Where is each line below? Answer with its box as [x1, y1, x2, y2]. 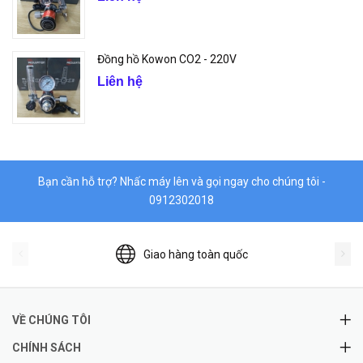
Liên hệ [97, 75, 143, 88]
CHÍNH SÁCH [12, 341, 81, 354]
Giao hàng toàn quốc [143, 247, 248, 261]
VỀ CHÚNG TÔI [12, 314, 91, 327]
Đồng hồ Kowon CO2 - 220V [97, 53, 237, 66]
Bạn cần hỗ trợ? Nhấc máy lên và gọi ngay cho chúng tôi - [37, 175, 326, 188]
